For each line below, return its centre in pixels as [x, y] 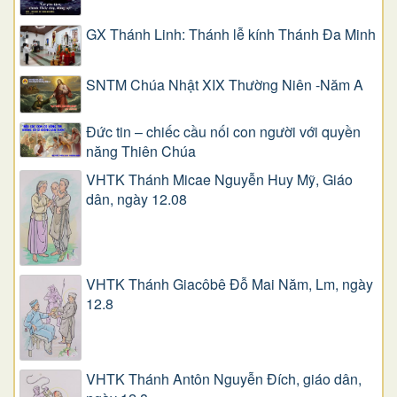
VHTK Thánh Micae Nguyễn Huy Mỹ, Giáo [219, 180]
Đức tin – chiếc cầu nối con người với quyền [223, 132]
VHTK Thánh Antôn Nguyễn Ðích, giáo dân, [224, 379]
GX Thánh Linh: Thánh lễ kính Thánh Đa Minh [231, 34]
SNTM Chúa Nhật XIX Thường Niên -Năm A [225, 85]
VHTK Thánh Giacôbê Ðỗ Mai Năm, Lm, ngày [230, 284]
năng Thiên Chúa [141, 152]
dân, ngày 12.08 [136, 199]
